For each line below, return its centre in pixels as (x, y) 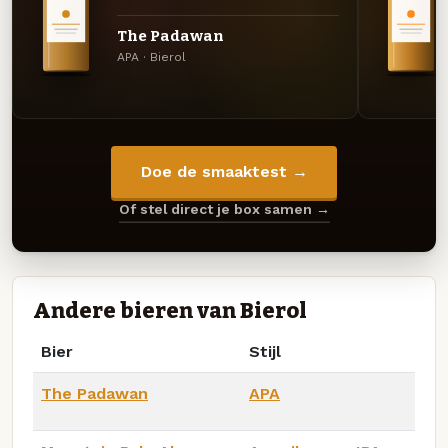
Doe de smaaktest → (224, 172)
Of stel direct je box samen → (224, 209)
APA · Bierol (151, 57)
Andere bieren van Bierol (170, 310)
